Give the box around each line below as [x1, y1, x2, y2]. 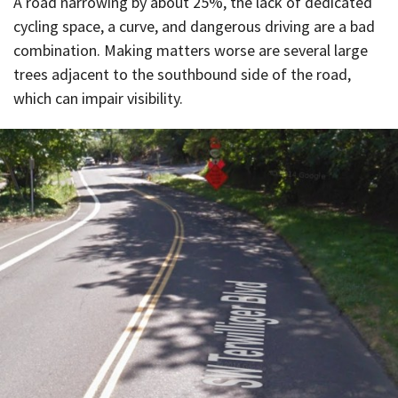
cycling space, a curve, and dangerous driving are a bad [13, 15, 375, 36]
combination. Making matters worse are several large [13, 39, 368, 60]
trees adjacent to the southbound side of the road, [13, 63, 351, 84]
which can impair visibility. [13, 87, 183, 108]
